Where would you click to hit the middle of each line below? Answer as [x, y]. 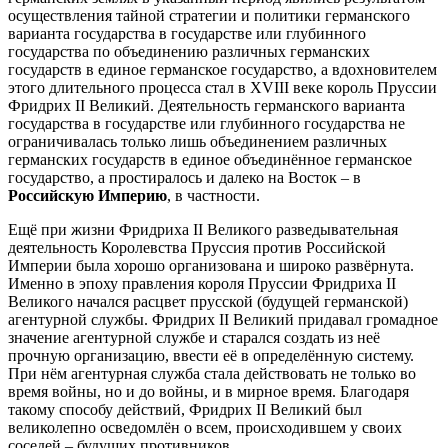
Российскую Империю [87, 195]
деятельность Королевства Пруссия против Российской [197, 247]
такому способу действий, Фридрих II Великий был [185, 409]
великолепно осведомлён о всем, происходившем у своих [205, 427]
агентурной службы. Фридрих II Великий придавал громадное [223, 319]
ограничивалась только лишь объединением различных [197, 141]
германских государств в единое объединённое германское [210, 159]
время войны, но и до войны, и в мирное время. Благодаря [208, 391]
